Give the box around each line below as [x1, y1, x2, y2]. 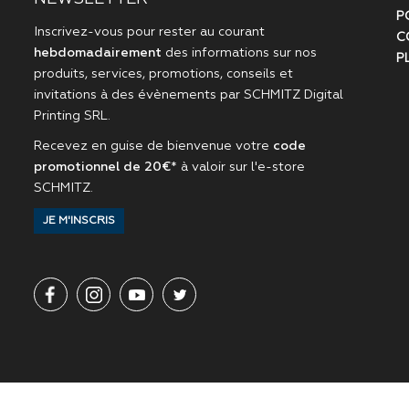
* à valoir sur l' [170, 160, 257, 173]
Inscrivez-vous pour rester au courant [33, 25, 265, 38]
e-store [257, 160, 305, 173]
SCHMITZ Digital [243, 88, 343, 101]
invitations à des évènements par [33, 88, 244, 101]
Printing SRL [33, 109, 108, 122]
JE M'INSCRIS [42, 215, 115, 226]
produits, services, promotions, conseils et [33, 67, 293, 80]
